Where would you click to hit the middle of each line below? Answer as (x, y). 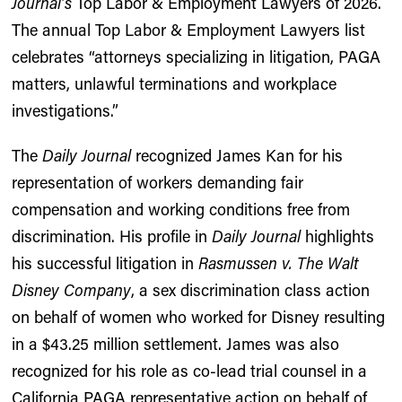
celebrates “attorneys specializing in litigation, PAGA (197, 57)
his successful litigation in (105, 263)
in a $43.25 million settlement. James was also (176, 344)
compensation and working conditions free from (181, 209)
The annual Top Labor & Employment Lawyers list (189, 30)
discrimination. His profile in (112, 236)
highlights (338, 236)
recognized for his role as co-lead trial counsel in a (190, 371)
